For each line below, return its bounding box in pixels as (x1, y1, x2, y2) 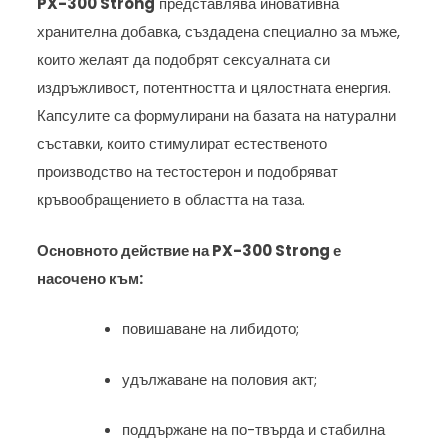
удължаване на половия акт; (122, 368, 318, 390)
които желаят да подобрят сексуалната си (37, 49, 331, 71)
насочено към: (37, 267, 144, 289)
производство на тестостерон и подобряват (37, 161, 339, 183)
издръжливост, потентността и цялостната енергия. (37, 77, 392, 99)
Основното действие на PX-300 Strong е (37, 239, 342, 261)
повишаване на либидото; (122, 318, 300, 340)
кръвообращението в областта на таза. (37, 189, 306, 211)
